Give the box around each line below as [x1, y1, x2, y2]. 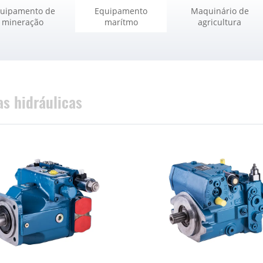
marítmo [104, 16, 138, 28]
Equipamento [95, 5, 147, 16]
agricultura [198, 16, 241, 28]
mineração [1, 16, 43, 28]
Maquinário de [190, 5, 249, 16]
